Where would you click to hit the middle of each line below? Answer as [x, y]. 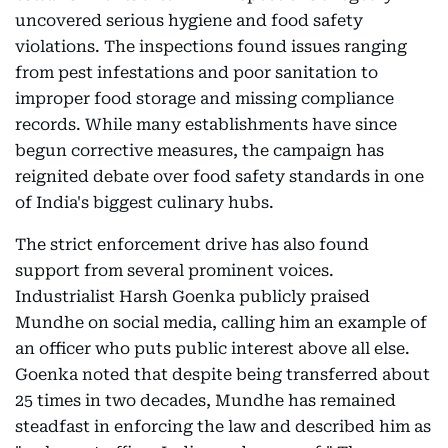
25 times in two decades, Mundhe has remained [205, 401]
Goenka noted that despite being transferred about [222, 375]
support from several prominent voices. [174, 271]
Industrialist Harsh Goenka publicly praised [192, 297]
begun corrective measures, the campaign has [199, 151]
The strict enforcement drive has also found [192, 245]
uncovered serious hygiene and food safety [189, 21]
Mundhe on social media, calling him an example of [221, 323]
